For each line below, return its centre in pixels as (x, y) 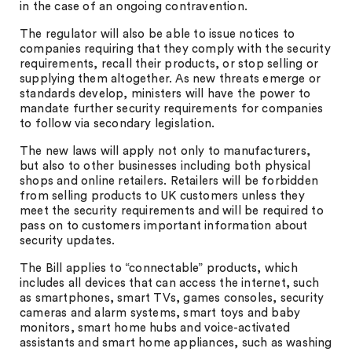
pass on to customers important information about (164, 226)
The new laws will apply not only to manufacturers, (165, 151)
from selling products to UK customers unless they (162, 196)
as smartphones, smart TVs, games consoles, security (172, 298)
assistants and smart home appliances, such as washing (176, 343)
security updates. (68, 241)
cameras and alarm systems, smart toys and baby (160, 313)
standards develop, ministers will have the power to (165, 94)
